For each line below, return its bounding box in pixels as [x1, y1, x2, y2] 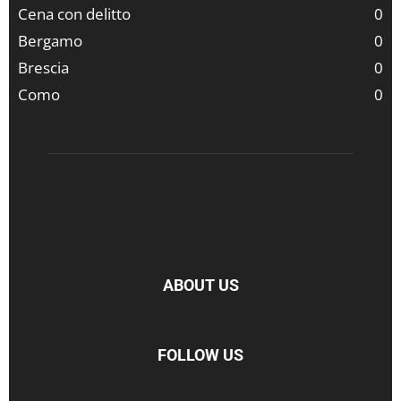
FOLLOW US [158, 346, 243, 364]
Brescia [18, 57, 69, 78]
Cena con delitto [18, 4, 131, 24]
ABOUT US [162, 276, 239, 294]
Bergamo [18, 30, 82, 51]
